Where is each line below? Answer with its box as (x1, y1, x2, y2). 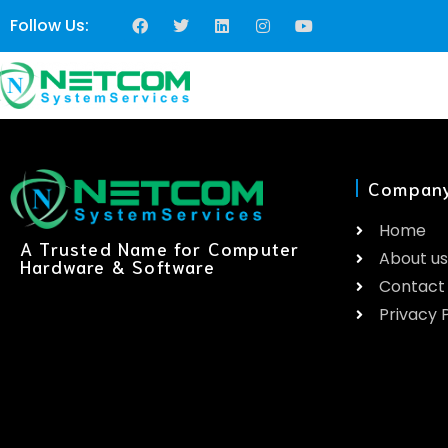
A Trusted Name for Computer (20, 235, 300, 260)
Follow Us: (10, 14, 89, 37)
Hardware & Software (20, 253, 215, 278)
